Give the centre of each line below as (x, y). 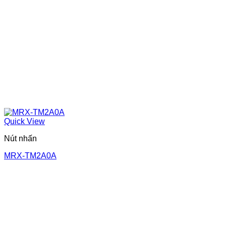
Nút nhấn (20, 138)
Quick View (24, 121)
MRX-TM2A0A (30, 155)
